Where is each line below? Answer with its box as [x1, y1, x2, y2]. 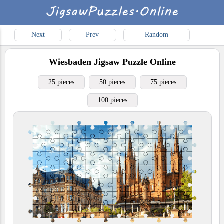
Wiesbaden [49, 57, 91, 67]
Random [144, 31, 168, 38]
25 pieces [48, 78, 74, 86]
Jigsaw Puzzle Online [91, 57, 176, 67]
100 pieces [97, 96, 127, 104]
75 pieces [150, 78, 176, 86]
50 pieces [99, 78, 125, 86]
